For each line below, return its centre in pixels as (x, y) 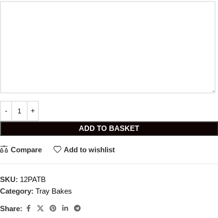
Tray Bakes (54, 191)
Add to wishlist (89, 150)
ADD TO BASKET (109, 128)
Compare (26, 150)
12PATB (33, 179)
